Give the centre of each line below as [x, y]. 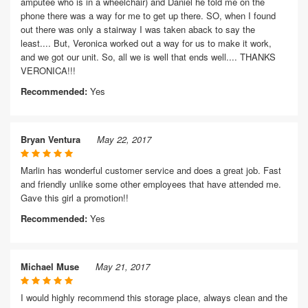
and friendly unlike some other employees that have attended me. [151, 184]
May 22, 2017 [124, 139]
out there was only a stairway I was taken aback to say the [138, 29]
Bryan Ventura [51, 139]
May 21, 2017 [123, 266]
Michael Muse [50, 266]
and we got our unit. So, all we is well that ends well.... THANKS [148, 57]
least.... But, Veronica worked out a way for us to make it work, [146, 43]
